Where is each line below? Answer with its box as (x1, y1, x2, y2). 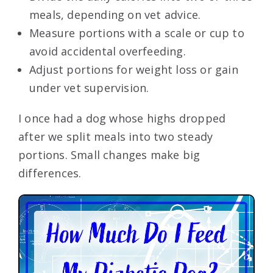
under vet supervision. (29, 80, 149, 95)
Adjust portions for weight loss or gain (29, 62, 238, 77)
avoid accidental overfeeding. (29, 43, 186, 58)
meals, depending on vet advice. (29, 7, 201, 22)
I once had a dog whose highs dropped (18, 110, 226, 126)
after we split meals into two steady (18, 129, 213, 144)
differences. (18, 165, 82, 180)
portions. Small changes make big (18, 147, 200, 162)
